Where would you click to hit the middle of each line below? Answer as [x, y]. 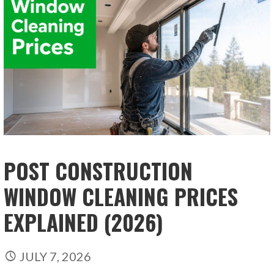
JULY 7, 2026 [56, 257]
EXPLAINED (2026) [84, 222]
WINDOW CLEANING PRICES [121, 197]
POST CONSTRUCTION [98, 171]
